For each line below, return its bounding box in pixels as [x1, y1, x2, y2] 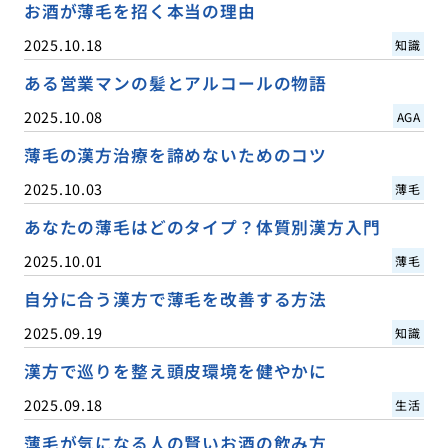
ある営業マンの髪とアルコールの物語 [23, 70, 328, 95]
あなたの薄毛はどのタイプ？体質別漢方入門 [23, 214, 381, 239]
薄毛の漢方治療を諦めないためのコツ [23, 142, 328, 167]
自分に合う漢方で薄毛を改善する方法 [23, 286, 328, 311]
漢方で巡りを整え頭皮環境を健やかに [23, 358, 328, 383]
